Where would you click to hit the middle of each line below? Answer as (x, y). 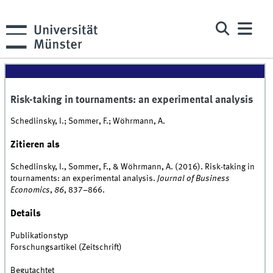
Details (26, 213)
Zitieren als (35, 144)
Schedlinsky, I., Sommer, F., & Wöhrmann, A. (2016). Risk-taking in (133, 167)
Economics (30, 190)
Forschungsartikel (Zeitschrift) (66, 248)
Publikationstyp (40, 236)
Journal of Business (194, 179)
